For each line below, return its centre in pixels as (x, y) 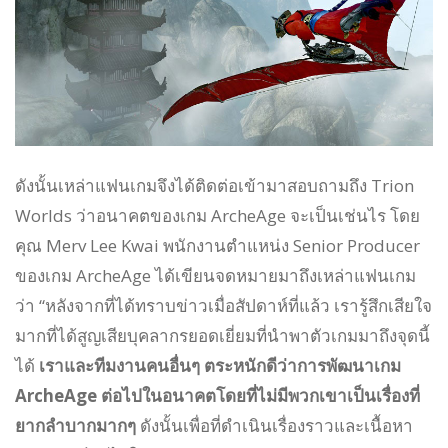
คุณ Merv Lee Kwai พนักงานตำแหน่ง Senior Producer (217, 246)
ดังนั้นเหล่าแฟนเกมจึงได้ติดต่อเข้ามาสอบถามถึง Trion (214, 186)
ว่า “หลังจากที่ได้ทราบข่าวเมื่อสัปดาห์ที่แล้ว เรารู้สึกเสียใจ (223, 306)
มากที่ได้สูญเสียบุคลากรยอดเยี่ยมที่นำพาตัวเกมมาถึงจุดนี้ (222, 336)
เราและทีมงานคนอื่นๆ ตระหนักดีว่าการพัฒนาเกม (220, 366)
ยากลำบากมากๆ (75, 426)
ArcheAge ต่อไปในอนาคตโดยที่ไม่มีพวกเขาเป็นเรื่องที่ (217, 396)
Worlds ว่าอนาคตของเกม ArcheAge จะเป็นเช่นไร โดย (217, 216)
